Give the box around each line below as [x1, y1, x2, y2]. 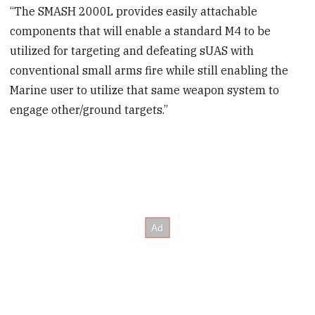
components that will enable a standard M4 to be [10, 24, 271, 39]
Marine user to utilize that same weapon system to [10, 83, 280, 98]
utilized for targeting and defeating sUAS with [10, 44, 255, 58]
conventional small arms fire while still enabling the [10, 63, 289, 78]
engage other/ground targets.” [10, 103, 169, 117]
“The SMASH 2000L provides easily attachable [10, 4, 258, 19]
